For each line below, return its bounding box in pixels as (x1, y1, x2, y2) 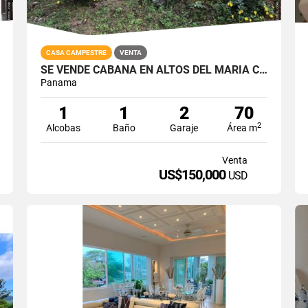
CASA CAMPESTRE (45, 48, 107, 56)
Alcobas (46, 122, 81, 133)
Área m (227, 122, 258, 133)
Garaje (170, 122, 199, 133)
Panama (40, 76, 77, 88)
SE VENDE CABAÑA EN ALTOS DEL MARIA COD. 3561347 (258, 63, 267, 76)
